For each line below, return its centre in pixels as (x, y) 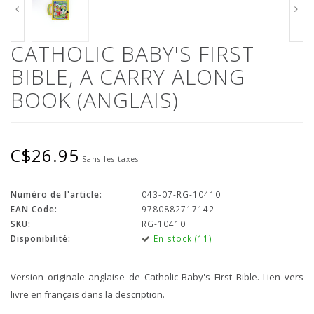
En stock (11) (181, 238)
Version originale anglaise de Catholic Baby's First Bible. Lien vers (157, 277)
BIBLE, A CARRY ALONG (128, 76)
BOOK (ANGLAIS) (95, 100)
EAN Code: (34, 209)
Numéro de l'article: (56, 194)
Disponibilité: (41, 238)
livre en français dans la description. (88, 294)
